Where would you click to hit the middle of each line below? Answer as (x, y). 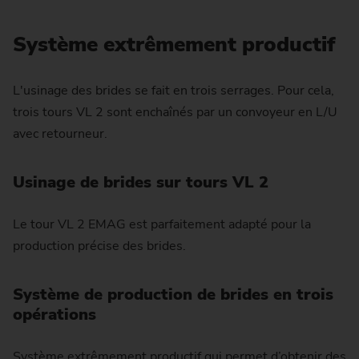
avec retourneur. (60, 133)
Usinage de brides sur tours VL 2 (141, 182)
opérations (54, 314)
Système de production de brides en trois (173, 294)
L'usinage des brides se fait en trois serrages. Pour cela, (173, 90)
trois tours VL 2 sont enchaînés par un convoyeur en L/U (175, 112)
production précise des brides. (99, 246)
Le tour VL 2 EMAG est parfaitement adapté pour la (162, 224)
